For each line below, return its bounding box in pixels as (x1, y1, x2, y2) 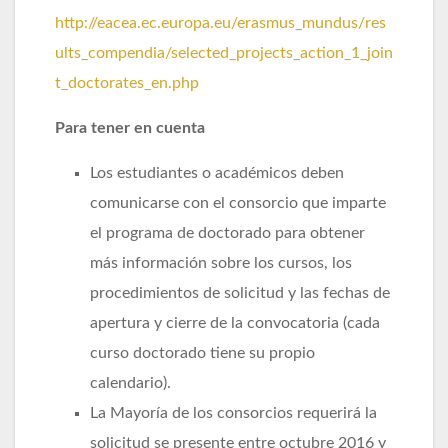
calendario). (90, 374, 171, 391)
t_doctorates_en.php (55, 74, 199, 91)
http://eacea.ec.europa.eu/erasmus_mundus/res (55, 14, 386, 31)
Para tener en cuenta (55, 119, 205, 136)
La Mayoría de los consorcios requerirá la (90, 404, 377, 421)
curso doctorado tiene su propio (90, 344, 315, 361)
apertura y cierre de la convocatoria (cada (90, 314, 380, 331)
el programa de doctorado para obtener (90, 224, 365, 241)
